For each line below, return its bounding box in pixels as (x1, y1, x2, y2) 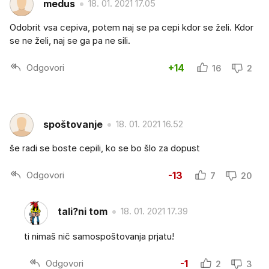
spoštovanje (43, 118, 103, 131)
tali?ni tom (58, 205, 107, 218)
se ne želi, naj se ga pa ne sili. (10, 34, 130, 46)
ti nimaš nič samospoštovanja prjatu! (24, 230, 174, 242)
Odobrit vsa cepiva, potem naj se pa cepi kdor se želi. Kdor (10, 21, 253, 33)
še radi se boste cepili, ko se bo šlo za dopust (10, 142, 200, 154)
